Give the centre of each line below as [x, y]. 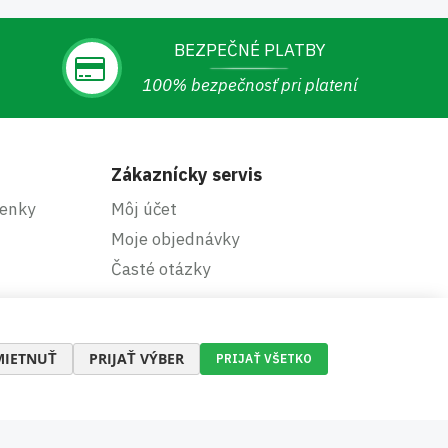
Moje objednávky [174, 239]
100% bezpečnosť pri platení [249, 85]
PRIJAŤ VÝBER [136, 358]
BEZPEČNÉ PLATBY [249, 50]
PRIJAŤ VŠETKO [264, 358]
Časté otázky [160, 269]
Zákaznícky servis [186, 174]
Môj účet [143, 209]
